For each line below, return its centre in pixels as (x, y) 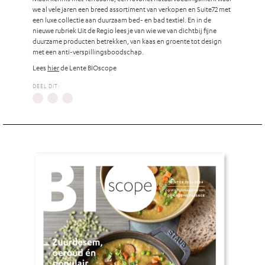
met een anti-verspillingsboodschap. (88, 51)
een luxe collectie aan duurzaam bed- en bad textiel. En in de (122, 19)
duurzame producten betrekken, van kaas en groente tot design (127, 41)
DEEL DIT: (46, 85)
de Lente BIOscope (88, 67)
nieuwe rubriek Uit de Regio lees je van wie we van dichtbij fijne (125, 30)
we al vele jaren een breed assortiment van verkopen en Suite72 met (132, 9)
